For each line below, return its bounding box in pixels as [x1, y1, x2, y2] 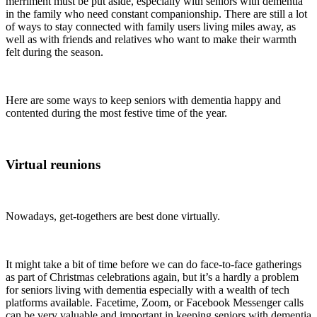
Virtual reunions [6, 156, 100, 172]
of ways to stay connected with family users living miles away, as [6, 21, 296, 33]
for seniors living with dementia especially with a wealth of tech [6, 283, 289, 296]
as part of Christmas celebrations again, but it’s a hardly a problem [6, 270, 299, 283]
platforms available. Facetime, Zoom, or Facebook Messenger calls [6, 296, 304, 309]
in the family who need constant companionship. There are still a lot [6, 8, 307, 21]
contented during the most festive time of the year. [6, 107, 227, 120]
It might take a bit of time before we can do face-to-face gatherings [6, 258, 301, 270]
